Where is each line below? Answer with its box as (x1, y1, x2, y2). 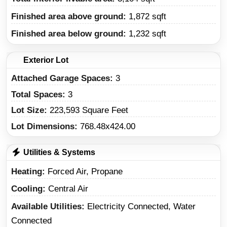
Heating (11, 166, 42, 176)
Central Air (48, 184, 88, 194)
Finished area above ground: (11, 11, 129, 21)
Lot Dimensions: (11, 121, 80, 131)
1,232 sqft (129, 29, 166, 39)
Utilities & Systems (21, 147, 95, 157)
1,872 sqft (129, 11, 166, 21)
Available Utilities (11, 201, 82, 211)
